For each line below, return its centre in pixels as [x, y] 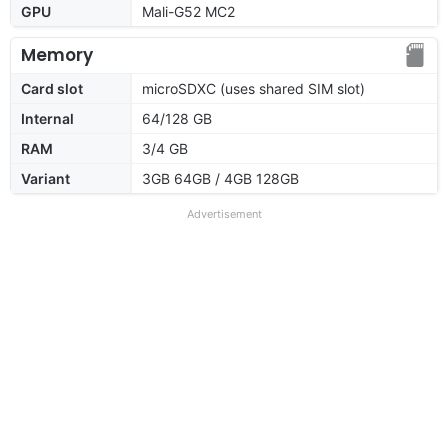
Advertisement [224, 213]
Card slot [52, 88]
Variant [45, 178]
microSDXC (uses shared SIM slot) [253, 88]
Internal [47, 118]
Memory [57, 54]
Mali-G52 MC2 [188, 11]
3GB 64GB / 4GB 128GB [220, 178]
